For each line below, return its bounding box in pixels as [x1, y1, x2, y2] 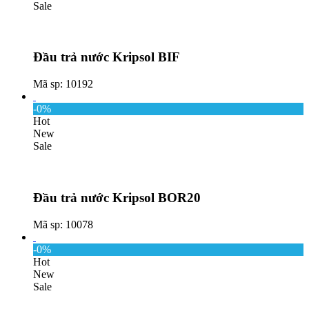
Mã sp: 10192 [33, 78, 93, 90]
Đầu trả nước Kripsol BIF [33, 50, 180, 65]
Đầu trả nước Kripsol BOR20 [33, 190, 201, 205]
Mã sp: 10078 [33, 218, 93, 230]
